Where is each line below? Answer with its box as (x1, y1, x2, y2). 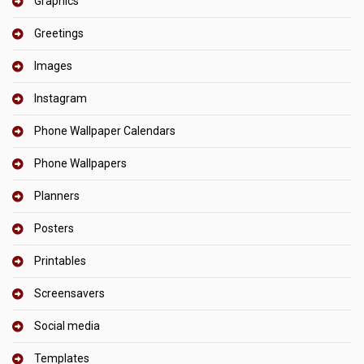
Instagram (34, 92, 87, 106)
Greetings (34, 27, 84, 41)
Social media (34, 319, 100, 333)
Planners (34, 189, 80, 203)
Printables (34, 254, 86, 268)
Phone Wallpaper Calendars (34, 124, 175, 138)
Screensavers (34, 287, 105, 301)
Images (34, 59, 72, 73)
